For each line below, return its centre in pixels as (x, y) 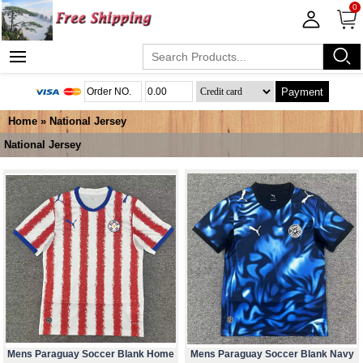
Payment (303, 92)
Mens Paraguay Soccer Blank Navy (272, 354)
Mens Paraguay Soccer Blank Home (90, 354)
